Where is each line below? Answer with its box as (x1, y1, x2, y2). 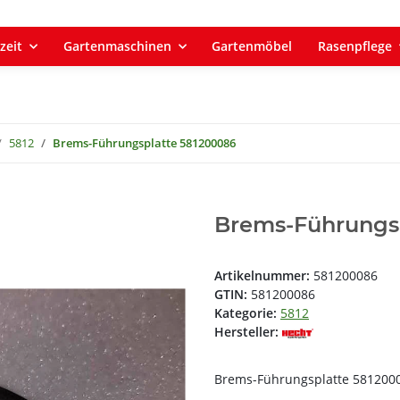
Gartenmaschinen (62, 37, 171, 54)
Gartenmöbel (212, 37, 293, 54)
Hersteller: (214, 323, 279, 341)
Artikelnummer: (214, 267, 313, 285)
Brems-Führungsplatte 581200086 (53, 135, 236, 151)
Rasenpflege (318, 37, 393, 54)
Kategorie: (214, 304, 280, 322)
